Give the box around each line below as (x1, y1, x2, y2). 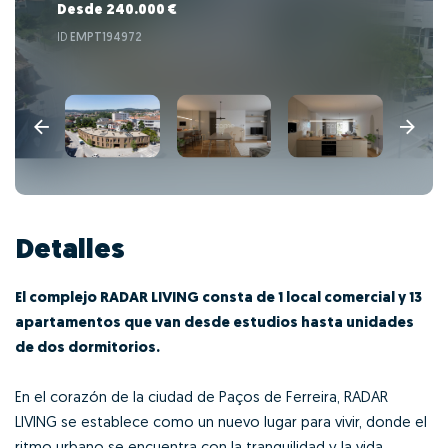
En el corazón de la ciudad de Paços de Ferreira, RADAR (15, 390, 388, 406)
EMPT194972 (70, 32, 142, 45)
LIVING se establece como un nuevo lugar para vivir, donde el (15, 415, 427, 431)
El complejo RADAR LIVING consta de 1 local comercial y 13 (15, 290, 422, 306)
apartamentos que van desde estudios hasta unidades (15, 315, 414, 331)
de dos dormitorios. (15, 340, 160, 356)
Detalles (15, 236, 125, 265)
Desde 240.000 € (57, 3, 177, 19)
